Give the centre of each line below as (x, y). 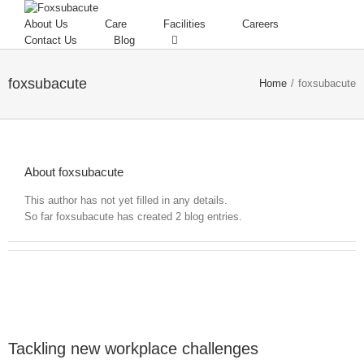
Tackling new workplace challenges (133, 349)
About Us (46, 24)
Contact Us (51, 40)
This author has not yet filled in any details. (126, 201)
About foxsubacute (74, 172)
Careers (260, 24)
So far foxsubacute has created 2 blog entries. (133, 217)
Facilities (184, 24)
